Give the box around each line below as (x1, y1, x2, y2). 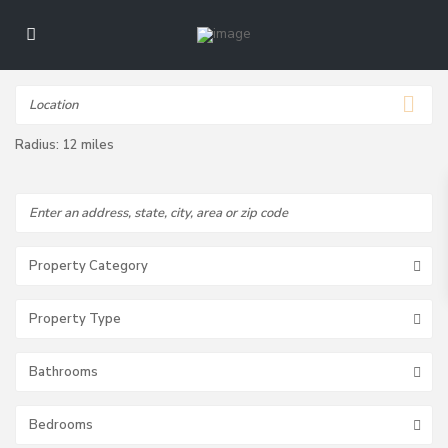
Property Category (29, 257, 148, 275)
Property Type (29, 310, 121, 328)
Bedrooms (29, 416, 93, 434)
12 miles (62, 136, 114, 154)
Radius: (15, 136, 62, 154)
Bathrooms (29, 363, 98, 381)
